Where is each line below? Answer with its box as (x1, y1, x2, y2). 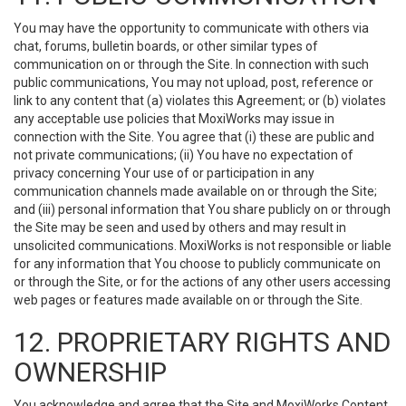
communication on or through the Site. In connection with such (14, 57, 369, 72)
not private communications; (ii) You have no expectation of (14, 148, 353, 162)
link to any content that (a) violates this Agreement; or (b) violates (14, 93, 386, 108)
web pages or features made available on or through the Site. (14, 293, 362, 307)
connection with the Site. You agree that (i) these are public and (14, 130, 374, 144)
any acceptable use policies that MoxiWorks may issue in (14, 111, 334, 126)
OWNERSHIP (14, 356, 167, 388)
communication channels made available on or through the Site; (14, 184, 377, 198)
